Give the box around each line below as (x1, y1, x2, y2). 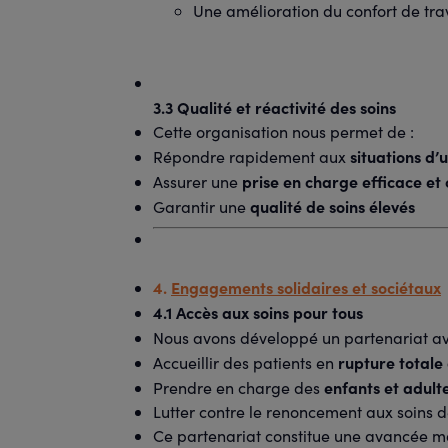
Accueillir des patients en (153, 352, 338, 373)
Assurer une (153, 171, 242, 192)
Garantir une (153, 196, 250, 217)
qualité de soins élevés (250, 195, 415, 217)
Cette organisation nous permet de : (153, 121, 414, 142)
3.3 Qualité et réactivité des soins (153, 96, 396, 118)
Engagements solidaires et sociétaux (171, 276, 441, 298)
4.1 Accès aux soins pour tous (153, 301, 363, 323)
